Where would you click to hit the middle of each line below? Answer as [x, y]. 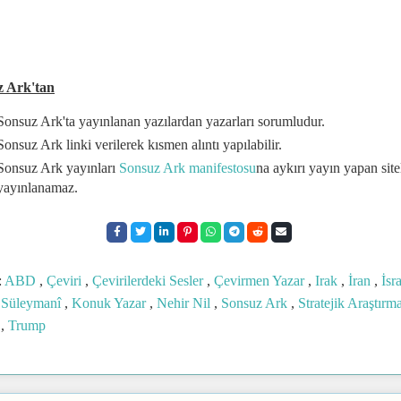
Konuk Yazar [111, 303]
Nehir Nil [185, 303]
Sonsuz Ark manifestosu [188, 167]
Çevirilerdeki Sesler [149, 281]
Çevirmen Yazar [261, 281]
